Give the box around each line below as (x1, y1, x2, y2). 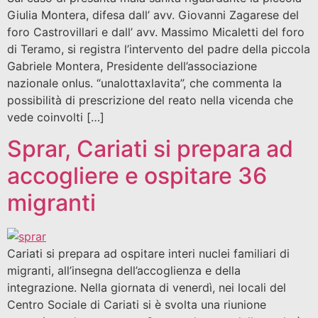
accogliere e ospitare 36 (7, 162, 267, 190)
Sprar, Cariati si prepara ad (7, 135, 293, 163)
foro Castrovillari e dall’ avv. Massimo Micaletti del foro (7, 25, 305, 39)
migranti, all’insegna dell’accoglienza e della (7, 263, 241, 278)
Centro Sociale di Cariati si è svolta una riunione (7, 297, 266, 312)
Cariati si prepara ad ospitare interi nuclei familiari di (7, 246, 290, 261)
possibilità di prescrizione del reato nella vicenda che (7, 93, 293, 107)
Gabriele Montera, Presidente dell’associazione (7, 59, 257, 73)
